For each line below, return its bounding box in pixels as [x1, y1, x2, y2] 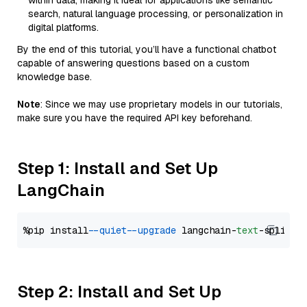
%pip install [23, 224, 94, 236]
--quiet [94, 224, 127, 236]
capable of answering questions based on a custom [17, 57, 249, 69]
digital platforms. [28, 21, 99, 34]
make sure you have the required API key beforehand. [17, 112, 252, 124]
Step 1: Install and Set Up [17, 158, 218, 179]
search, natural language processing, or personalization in [28, 8, 283, 20]
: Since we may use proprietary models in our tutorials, [40, 98, 282, 110]
